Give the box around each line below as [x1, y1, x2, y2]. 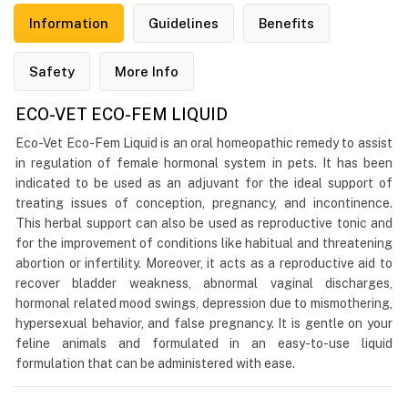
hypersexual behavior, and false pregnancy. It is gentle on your [15, 315, 393, 331]
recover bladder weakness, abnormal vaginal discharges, [15, 275, 393, 291]
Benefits [259, 15, 314, 32]
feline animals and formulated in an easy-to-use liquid [15, 335, 393, 351]
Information [29, 15, 108, 32]
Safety [29, 64, 75, 80]
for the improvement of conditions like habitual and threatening [15, 235, 393, 250]
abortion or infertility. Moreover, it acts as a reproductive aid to [15, 255, 393, 270]
